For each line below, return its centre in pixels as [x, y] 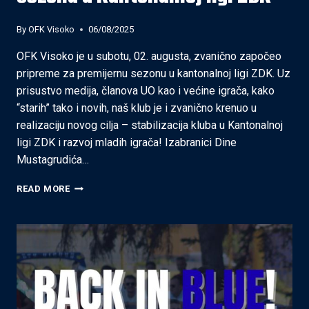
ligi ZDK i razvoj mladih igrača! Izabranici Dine [127, 143]
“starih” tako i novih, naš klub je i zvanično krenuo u [137, 108]
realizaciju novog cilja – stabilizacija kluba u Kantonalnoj [150, 126]
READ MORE [43, 189]
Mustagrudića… [53, 160]
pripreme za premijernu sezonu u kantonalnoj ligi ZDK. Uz [153, 74]
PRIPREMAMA [102, 241]
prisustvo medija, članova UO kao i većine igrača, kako [146, 91]
